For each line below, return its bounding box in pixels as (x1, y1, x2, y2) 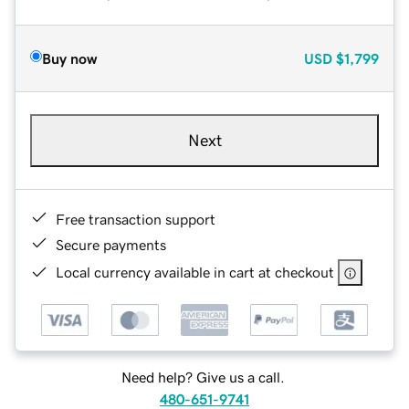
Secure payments (56, 236, 166, 252)
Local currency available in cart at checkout (56, 264, 334, 279)
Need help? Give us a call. (121, 370, 285, 385)
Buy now (42, 50, 97, 66)
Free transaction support (56, 211, 215, 226)
